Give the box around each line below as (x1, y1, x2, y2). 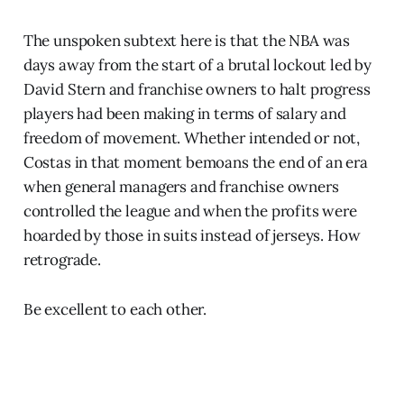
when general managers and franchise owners (23, 176, 339, 197)
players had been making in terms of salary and (23, 103, 346, 124)
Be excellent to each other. (23, 298, 207, 319)
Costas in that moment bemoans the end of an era (23, 151, 368, 172)
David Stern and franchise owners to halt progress (23, 78, 371, 99)
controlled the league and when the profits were (23, 200, 357, 221)
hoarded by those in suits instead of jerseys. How (23, 225, 361, 245)
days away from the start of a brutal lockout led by (23, 54, 372, 75)
